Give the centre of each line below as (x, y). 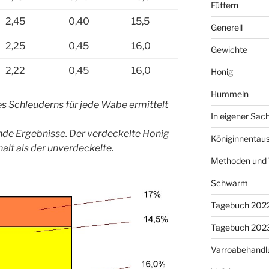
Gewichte (229, 49)
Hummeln (229, 94)
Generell (226, 27)
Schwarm (229, 183)
